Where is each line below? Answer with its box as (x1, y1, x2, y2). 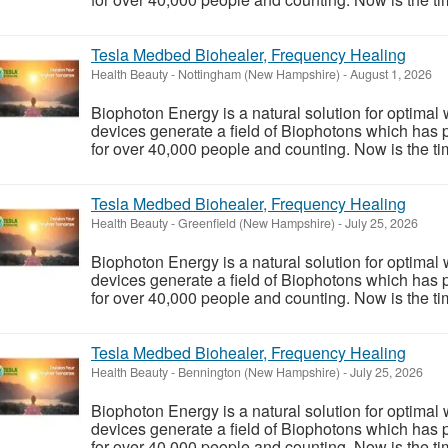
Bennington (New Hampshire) (178, 362, 340, 381)
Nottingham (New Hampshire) (178, 64, 340, 83)
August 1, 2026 (347, 64, 432, 83)
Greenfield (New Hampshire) (178, 213, 335, 232)
